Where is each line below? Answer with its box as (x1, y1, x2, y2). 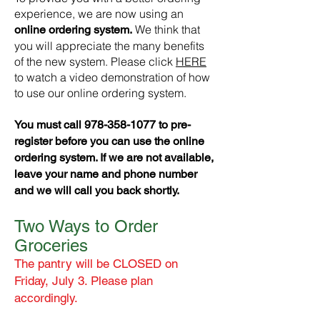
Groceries (14, 236, 88, 255)
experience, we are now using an (14, 6, 184, 21)
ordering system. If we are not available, (14, 151, 214, 164)
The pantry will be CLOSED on (14, 256, 178, 271)
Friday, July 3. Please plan (14, 274, 153, 288)
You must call (14, 118, 84, 131)
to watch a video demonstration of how (14, 70, 210, 84)
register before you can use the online (14, 134, 204, 148)
